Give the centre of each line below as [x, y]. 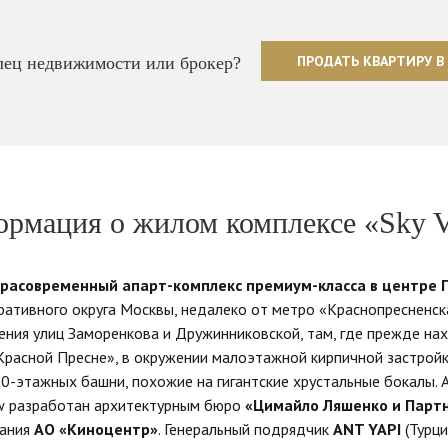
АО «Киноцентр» [96, 429]
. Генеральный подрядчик [245, 429]
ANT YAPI [367, 429]
